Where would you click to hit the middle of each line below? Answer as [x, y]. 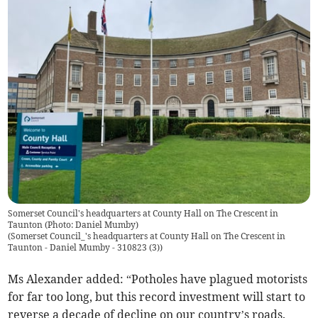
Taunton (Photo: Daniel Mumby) [73, 225]
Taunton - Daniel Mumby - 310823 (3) [84, 248]
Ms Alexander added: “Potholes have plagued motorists [158, 279]
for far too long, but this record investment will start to [157, 297]
